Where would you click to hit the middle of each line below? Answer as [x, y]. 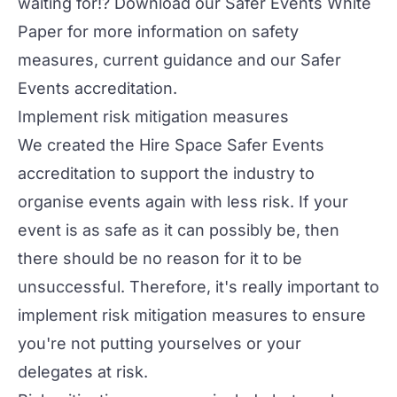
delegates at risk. [83, 372]
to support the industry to [215, 173]
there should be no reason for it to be [160, 258]
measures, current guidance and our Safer [179, 60]
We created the [78, 145]
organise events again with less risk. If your [183, 202]
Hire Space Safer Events [232, 145]
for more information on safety [181, 31]
